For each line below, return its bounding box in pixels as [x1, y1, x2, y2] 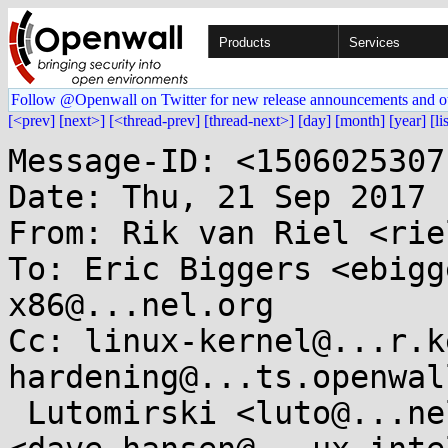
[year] [389, 112, 426, 129]
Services [349, 35, 400, 50]
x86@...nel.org [8, 287, 274, 323]
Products [219, 35, 271, 50]
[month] [335, 112, 385, 129]
